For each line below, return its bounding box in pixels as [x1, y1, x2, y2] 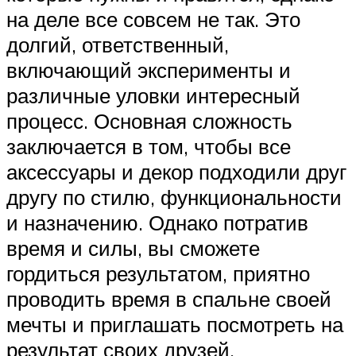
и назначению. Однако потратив [6, 210, 308, 236]
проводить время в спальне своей [6, 286, 331, 312]
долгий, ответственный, [6, 32, 229, 58]
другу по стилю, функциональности [6, 184, 342, 211]
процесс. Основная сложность [6, 108, 292, 134]
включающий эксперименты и [6, 57, 291, 83]
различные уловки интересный [6, 83, 300, 109]
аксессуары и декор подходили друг [6, 159, 346, 185]
